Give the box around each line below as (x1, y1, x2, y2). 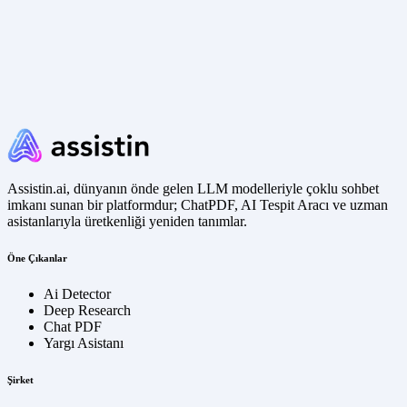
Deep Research (44, 302, 131, 318)
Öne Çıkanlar (7, 252, 67, 263)
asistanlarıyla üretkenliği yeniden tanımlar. (7, 213, 247, 229)
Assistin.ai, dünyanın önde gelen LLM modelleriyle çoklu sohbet (7, 180, 379, 196)
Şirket (7, 373, 34, 385)
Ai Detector (44, 285, 111, 302)
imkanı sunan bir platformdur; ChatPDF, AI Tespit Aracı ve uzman (7, 196, 388, 213)
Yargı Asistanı (44, 334, 124, 351)
